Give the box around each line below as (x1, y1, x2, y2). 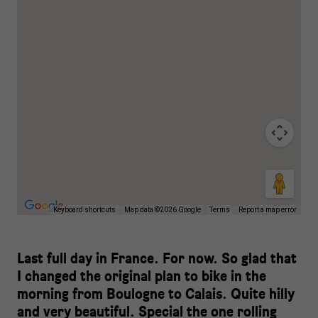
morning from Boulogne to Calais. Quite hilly (17, 285, 295, 302)
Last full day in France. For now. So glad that (17, 249, 297, 267)
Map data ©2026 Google (124, 206, 201, 214)
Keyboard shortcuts (53, 206, 116, 214)
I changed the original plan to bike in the (17, 267, 266, 285)
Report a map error (238, 206, 297, 214)
